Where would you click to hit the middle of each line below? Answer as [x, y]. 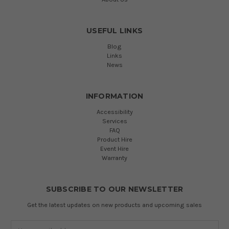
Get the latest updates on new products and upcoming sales [114, 204]
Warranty [114, 157]
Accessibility [114, 111]
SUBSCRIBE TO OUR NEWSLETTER [114, 189]
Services [114, 121]
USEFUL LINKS [114, 30]
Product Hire [114, 139]
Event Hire [114, 148]
